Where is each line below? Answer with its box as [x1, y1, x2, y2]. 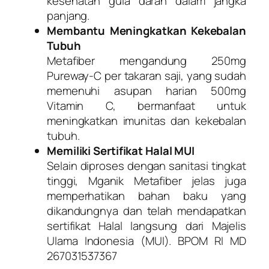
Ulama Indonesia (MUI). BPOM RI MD [47, 232, 246, 249]
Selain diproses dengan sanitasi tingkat [47, 157, 246, 174]
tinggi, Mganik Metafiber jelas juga [47, 172, 246, 189]
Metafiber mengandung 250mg [47, 52, 246, 68]
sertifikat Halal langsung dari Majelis [47, 217, 246, 234]
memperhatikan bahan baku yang [47, 187, 246, 204]
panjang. [47, 7, 90, 23]
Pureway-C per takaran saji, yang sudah [47, 67, 246, 83]
